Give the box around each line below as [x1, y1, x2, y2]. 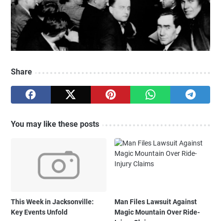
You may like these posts [11, 119, 99, 129]
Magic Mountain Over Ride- [114, 208, 200, 216]
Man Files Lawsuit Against [114, 197, 197, 206]
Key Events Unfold [11, 208, 68, 216]
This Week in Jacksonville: [11, 197, 94, 206]
